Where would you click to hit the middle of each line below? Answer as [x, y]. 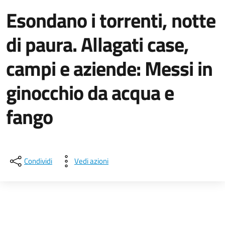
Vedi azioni [91, 161]
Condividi [38, 161]
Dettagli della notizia [77, 146]
